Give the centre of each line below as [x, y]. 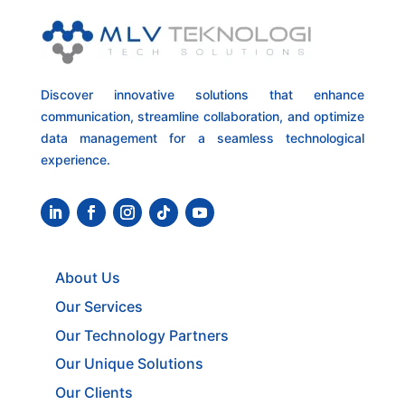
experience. [75, 160]
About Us [87, 277]
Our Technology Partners [141, 335]
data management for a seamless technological [202, 138]
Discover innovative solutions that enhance [202, 95]
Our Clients [94, 393]
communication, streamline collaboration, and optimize [202, 117]
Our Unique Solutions [129, 364]
